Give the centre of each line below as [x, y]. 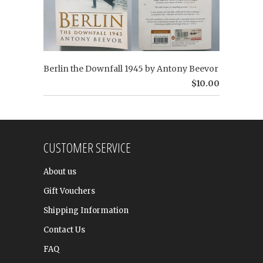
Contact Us [64, 230]
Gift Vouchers [69, 191]
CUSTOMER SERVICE [87, 148]
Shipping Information [86, 211]
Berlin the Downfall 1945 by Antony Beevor [131, 69]
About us [60, 172]
